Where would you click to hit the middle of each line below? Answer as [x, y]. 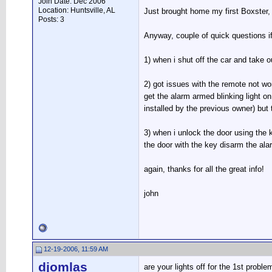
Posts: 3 [51, 19]
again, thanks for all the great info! [204, 169]
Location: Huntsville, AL [77, 10]
